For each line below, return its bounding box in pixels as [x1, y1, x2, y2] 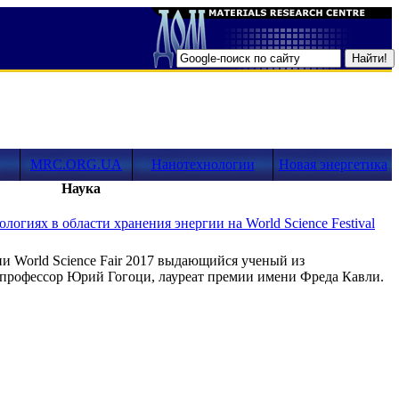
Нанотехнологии [151, 157, 255, 172]
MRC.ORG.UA [30, 157, 122, 172]
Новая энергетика [278, 157, 387, 172]
